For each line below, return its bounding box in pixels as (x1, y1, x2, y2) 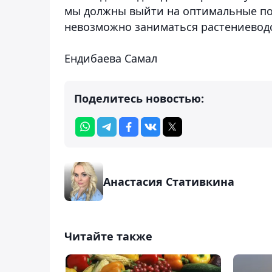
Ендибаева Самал (64, 50, 157, 66)
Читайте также (64, 228, 152, 243)
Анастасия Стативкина (103, 174, 234, 189)
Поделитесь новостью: (74, 90, 204, 106)
